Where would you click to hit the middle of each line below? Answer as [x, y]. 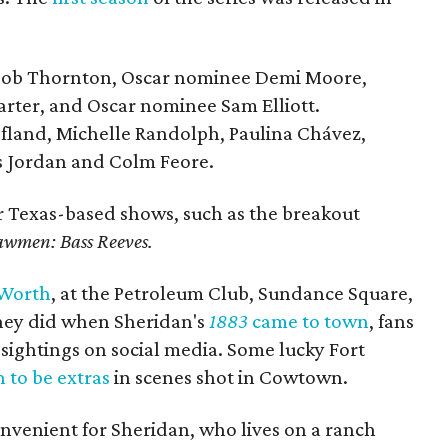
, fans [392, 321]
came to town [309, 321]
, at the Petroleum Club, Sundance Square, [232, 293]
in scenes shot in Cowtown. [229, 377]
